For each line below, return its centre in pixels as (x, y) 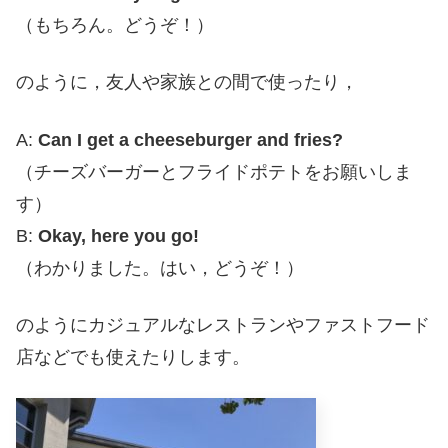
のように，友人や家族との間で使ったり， (187, 82)
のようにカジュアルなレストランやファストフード (223, 324)
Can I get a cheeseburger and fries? (190, 139)
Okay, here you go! (118, 235)
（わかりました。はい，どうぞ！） (160, 267)
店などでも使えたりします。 (133, 356)
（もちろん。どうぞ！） (115, 25)
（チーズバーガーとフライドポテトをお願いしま (214, 171)
